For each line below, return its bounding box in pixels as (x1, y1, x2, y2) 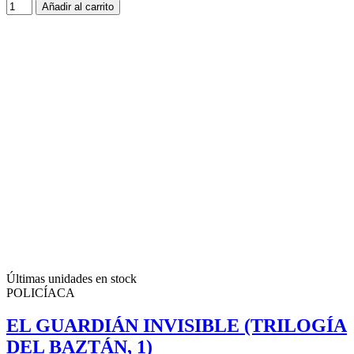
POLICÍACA (6, 285, 75, 299)
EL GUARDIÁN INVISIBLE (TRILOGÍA (6, 315, 347, 337)
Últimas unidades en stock (6, 271, 137, 285)
